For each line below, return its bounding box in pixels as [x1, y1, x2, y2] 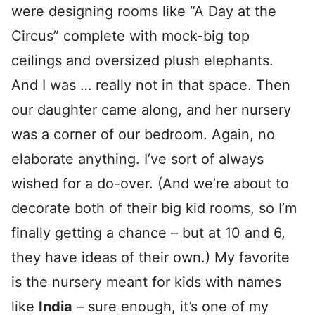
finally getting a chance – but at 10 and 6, [11, 224, 285, 241]
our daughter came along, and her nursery [11, 101, 291, 118]
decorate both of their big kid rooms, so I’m [11, 200, 297, 217]
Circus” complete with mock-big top [11, 27, 250, 44]
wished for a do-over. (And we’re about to [11, 175, 289, 192]
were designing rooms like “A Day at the [11, 3, 276, 20]
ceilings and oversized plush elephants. [11, 52, 274, 69]
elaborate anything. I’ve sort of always [11, 150, 264, 167]
